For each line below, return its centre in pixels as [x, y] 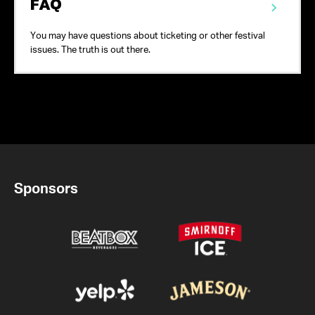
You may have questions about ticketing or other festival [148, 36]
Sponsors [46, 189]
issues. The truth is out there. [90, 50]
